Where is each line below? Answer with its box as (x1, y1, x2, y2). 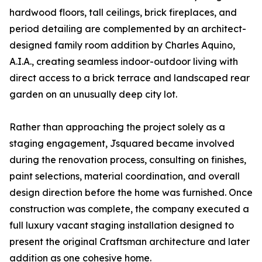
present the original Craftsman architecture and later (9, 236, 250, 248)
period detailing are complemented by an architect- (9, 23, 246, 35)
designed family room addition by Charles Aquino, (9, 39, 235, 51)
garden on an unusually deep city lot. (9, 88, 177, 101)
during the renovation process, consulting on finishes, (9, 154, 246, 166)
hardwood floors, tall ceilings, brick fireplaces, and (9, 6, 237, 19)
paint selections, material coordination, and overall (9, 170, 240, 182)
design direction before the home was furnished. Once (9, 187, 253, 199)
